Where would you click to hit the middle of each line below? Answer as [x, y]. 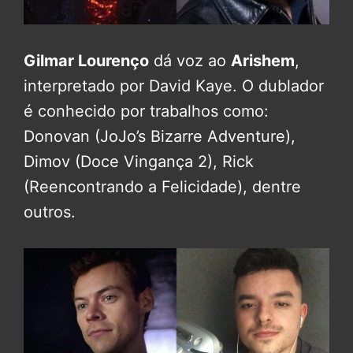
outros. [50, 212]
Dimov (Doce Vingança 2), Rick [139, 161]
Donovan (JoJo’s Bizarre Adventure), [160, 136]
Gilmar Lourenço [86, 60]
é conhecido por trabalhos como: [146, 111]
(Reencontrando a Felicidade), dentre [162, 186]
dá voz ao [190, 60]
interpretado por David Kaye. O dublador [174, 85]
